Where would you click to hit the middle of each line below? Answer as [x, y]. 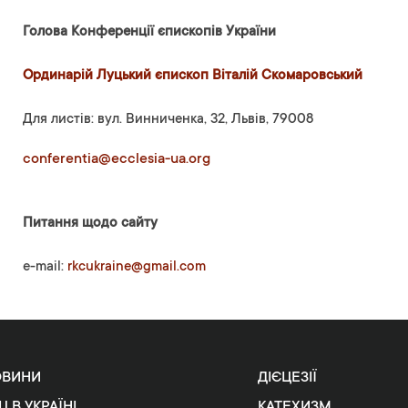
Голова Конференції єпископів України [149, 33]
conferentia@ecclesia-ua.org [116, 160]
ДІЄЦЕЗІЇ [287, 377]
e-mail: [45, 268]
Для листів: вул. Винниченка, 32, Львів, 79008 [168, 120]
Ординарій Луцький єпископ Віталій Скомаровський [192, 76]
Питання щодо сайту [90, 224]
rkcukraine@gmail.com [136, 268]
